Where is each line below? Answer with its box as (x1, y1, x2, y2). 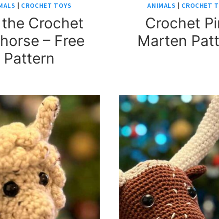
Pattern (4, 49, 55, 67)
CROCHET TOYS (21, 1, 72, 9)
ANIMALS (147, 1, 176, 9)
